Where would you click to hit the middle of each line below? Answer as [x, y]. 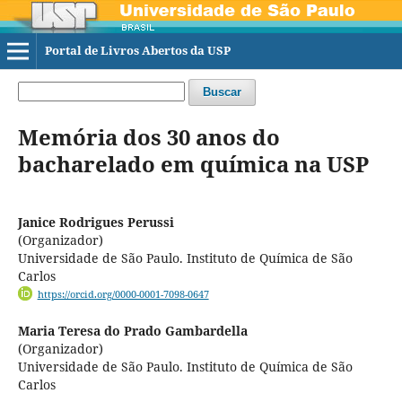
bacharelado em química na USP [193, 163]
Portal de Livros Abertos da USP [137, 50]
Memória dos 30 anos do [149, 136]
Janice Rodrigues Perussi [96, 222]
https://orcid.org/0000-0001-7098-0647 [123, 294]
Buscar [222, 92]
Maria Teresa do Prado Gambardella [132, 331]
